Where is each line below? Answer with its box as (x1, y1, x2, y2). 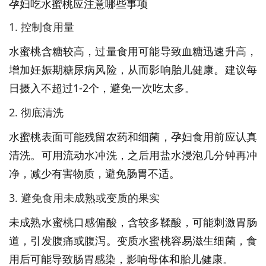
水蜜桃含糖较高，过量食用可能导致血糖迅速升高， (9, 43, 257, 58)
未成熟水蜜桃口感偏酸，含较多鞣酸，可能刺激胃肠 (9, 214, 257, 229)
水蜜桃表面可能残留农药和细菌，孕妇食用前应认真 (9, 129, 257, 144)
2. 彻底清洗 (9, 104, 64, 119)
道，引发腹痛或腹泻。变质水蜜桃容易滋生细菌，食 (9, 233, 257, 248)
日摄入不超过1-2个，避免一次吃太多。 (9, 80, 195, 95)
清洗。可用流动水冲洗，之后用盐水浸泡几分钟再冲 (9, 147, 257, 162)
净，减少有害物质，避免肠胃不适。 (9, 166, 180, 180)
